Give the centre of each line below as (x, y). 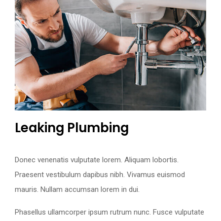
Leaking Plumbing (72, 128)
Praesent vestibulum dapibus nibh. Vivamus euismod (100, 174)
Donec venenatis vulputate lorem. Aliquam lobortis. (97, 160)
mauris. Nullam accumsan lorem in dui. (77, 189)
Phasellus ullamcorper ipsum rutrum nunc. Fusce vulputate (110, 212)
